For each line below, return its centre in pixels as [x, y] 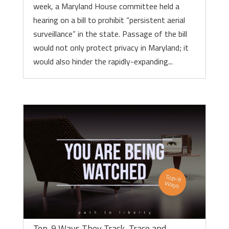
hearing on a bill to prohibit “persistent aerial [109, 20]
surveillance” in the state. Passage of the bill [110, 34]
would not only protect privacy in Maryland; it [111, 48]
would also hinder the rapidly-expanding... [103, 61]
